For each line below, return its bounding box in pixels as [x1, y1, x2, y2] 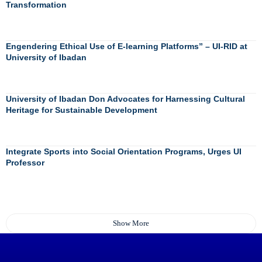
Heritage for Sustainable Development [6, 105, 157, 115]
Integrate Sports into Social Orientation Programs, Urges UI [6, 147, 242, 157]
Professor [6, 158, 44, 168]
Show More [113, 219, 149, 228]
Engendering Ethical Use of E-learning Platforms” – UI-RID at [6, 42, 247, 51]
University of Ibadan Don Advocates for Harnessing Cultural [6, 94, 245, 104]
